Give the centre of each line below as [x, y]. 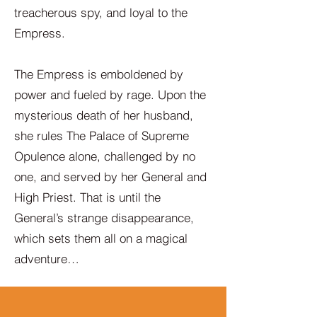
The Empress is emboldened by [99, 74]
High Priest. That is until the [87, 197]
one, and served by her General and [110, 177]
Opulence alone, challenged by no [105, 156]
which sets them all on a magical [101, 238]
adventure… [47, 259]
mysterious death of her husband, [104, 115]
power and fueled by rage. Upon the [110, 94]
